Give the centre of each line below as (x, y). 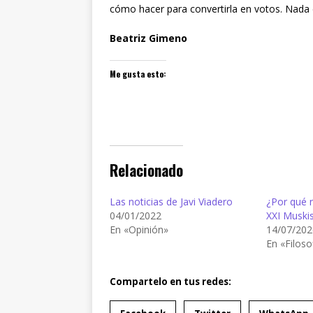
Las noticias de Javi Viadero (171, 201)
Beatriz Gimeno (148, 38)
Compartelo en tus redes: (170, 281)
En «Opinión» (139, 229)
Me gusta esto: (138, 74)
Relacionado (146, 170)
